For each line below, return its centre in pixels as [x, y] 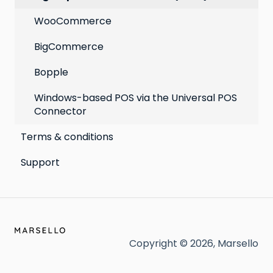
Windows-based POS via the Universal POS [136, 97]
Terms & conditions [67, 136]
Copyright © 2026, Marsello [194, 244]
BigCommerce [69, 46]
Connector [60, 111]
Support [40, 162]
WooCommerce [73, 21]
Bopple [51, 72]
